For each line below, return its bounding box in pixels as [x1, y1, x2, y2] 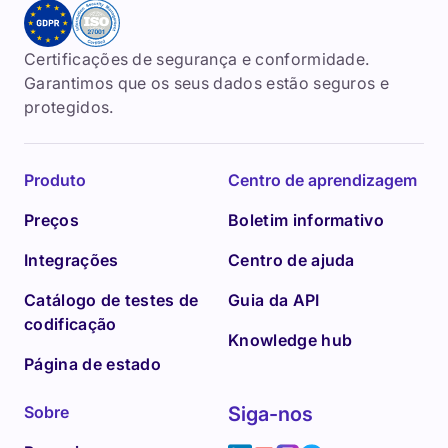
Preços [24, 210, 79, 230]
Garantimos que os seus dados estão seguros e [24, 73, 390, 93]
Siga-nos [228, 402, 313, 426]
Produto [24, 170, 86, 190]
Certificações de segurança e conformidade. [24, 49, 370, 69]
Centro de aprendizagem [228, 170, 417, 190]
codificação [24, 314, 117, 334]
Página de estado [24, 354, 162, 374]
